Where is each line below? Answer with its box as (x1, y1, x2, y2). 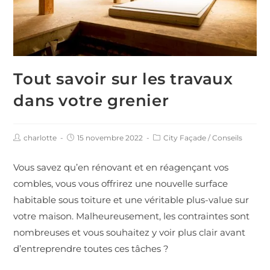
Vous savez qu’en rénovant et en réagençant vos (13, 161, 229, 173)
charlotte (24, 133, 57, 142)
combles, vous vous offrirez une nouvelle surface (13, 177, 228, 189)
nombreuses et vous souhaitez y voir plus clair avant (13, 226, 246, 238)
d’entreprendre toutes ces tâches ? (13, 242, 169, 254)
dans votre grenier (13, 90, 169, 110)
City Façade (163, 133, 207, 142)
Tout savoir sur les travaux (13, 69, 233, 89)
